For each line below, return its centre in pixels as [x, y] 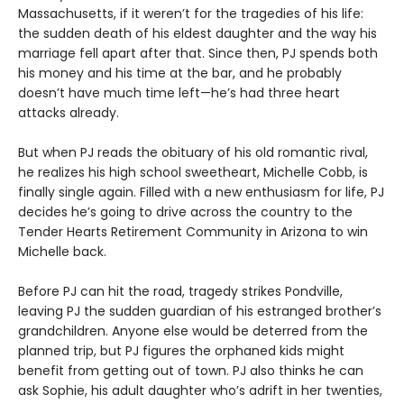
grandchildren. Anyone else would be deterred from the [193, 331]
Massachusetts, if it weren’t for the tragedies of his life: [191, 13]
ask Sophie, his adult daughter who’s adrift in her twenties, [200, 390]
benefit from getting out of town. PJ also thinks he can [191, 370]
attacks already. [69, 112]
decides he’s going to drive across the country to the [185, 211]
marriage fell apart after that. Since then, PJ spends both [198, 53]
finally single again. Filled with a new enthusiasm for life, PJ [201, 192]
